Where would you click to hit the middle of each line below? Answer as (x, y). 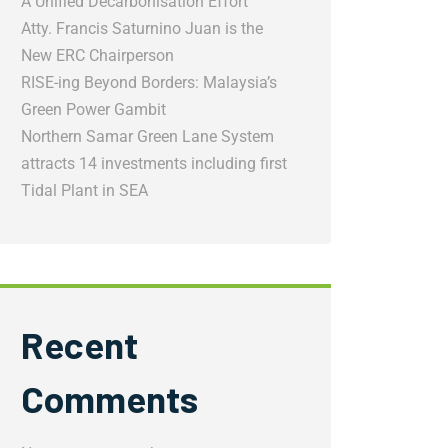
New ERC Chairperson (97, 55)
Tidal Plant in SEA (84, 190)
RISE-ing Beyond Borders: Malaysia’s (149, 82)
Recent (79, 344)
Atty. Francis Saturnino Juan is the (142, 28)
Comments (109, 398)
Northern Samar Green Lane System (147, 136)
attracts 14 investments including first (154, 163)
